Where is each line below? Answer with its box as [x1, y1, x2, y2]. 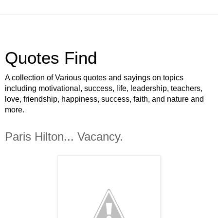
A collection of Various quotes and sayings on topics [5, 73, 183, 82]
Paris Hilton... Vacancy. [5, 130, 123, 143]
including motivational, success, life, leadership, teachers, [5, 84, 202, 92]
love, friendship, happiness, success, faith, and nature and [5, 95, 204, 103]
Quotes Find [5, 49, 97, 67]
